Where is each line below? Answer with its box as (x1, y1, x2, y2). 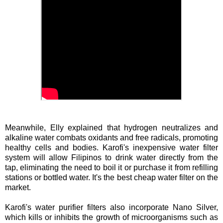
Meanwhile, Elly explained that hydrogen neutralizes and (5, 123, 218, 132)
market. (5, 183, 31, 192)
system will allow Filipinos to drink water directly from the (5, 153, 218, 162)
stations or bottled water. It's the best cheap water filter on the (5, 173, 218, 182)
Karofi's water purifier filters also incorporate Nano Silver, (5, 203, 218, 212)
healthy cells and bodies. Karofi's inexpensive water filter (5, 143, 218, 152)
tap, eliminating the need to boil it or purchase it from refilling (5, 163, 218, 172)
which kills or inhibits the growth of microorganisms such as (5, 213, 218, 222)
